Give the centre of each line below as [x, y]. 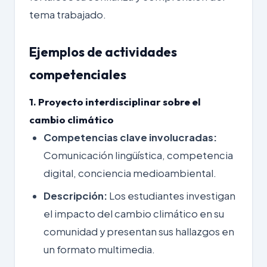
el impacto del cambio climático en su [134, 213]
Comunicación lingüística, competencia [138, 155]
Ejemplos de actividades [103, 52]
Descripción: [75, 195]
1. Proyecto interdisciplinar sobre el [115, 101]
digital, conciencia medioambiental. [130, 173]
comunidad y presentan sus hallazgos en [139, 231]
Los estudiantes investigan [171, 195]
